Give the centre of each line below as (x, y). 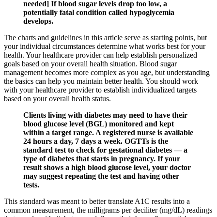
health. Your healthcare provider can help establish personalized (101, 55)
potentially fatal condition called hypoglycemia (99, 13)
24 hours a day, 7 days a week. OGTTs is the (96, 141)
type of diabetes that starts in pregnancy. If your (102, 159)
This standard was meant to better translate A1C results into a (97, 201)
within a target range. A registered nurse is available (108, 133)
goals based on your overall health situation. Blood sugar (90, 64)
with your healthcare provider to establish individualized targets (100, 90)
